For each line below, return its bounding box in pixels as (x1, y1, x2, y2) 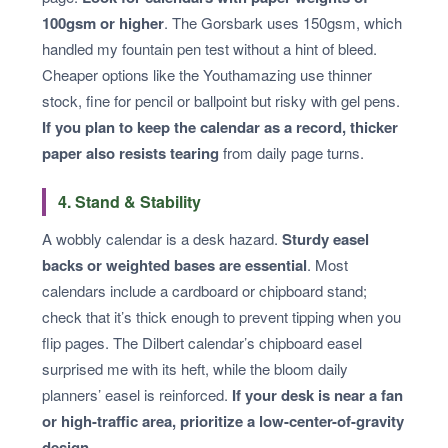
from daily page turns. (219, 142, 364, 164)
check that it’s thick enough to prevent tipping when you (42, 306, 401, 328)
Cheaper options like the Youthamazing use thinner (42, 64, 372, 86)
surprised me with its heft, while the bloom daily (42, 358, 348, 380)
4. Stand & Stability (58, 190, 201, 214)
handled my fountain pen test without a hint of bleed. (42, 38, 377, 60)
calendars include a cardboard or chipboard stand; (42, 280, 367, 302)
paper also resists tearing (42, 142, 219, 165)
